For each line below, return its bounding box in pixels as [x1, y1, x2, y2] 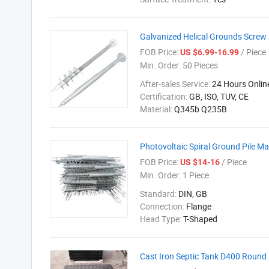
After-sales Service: [140, 78, 212, 89]
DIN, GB [178, 188, 207, 199]
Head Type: [140, 213, 183, 225]
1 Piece [181, 169, 209, 181]
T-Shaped [183, 213, 217, 225]
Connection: [140, 201, 186, 212]
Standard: [140, 188, 178, 199]
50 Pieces [181, 59, 218, 71]
